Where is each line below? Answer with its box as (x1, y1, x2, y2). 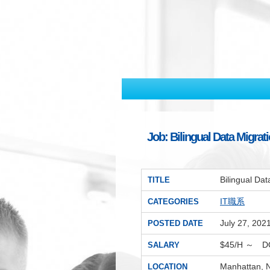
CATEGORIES (148, 197, 199, 206)
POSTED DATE (148, 219, 203, 228)
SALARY (148, 240, 180, 250)
